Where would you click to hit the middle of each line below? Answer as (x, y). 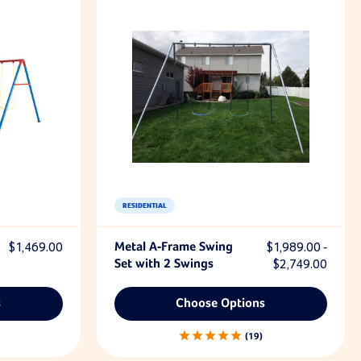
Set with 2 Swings (164, 264)
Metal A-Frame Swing (173, 247)
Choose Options (221, 303)
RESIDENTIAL (144, 205)
